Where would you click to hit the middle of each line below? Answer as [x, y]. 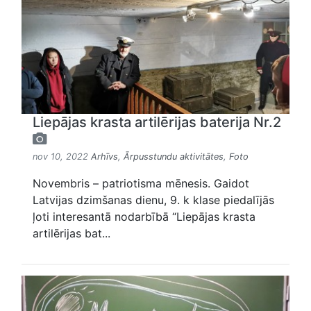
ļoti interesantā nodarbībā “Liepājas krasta [144, 217]
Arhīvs [104, 157]
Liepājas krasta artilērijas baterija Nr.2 [157, 123]
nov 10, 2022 [62, 157]
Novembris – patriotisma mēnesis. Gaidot [141, 184]
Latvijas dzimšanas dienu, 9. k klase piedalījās [153, 200]
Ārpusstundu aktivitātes [174, 157]
